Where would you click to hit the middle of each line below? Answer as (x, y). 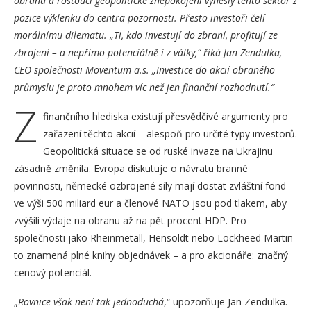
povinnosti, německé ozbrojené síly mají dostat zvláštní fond (150, 185)
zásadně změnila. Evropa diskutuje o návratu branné (131, 168)
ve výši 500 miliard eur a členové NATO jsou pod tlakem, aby (150, 203)
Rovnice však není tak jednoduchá (91, 301)
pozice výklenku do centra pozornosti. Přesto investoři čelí (140, 17)
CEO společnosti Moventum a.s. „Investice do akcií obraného (144, 69)
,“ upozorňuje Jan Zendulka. (226, 301)
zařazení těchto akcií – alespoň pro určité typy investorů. (170, 133)
